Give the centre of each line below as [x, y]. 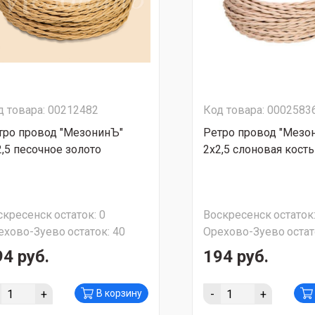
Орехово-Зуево [244, 232]
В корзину [119, 293]
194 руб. [236, 257]
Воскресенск [237, 215]
